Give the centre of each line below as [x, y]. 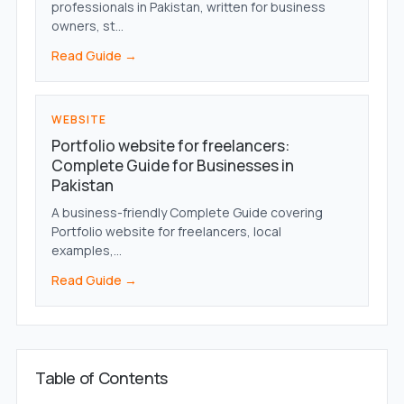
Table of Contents [101, 378]
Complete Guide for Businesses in [172, 166]
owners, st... [87, 26]
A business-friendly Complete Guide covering [187, 213]
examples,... [86, 251]
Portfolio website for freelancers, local [166, 232]
